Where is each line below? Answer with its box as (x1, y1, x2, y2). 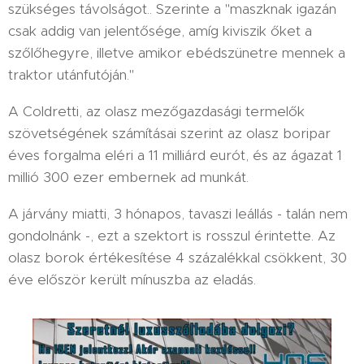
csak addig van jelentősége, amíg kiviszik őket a (8, 21, 312, 40)
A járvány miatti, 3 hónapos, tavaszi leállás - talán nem (8, 204, 348, 223)
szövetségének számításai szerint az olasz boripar (8, 123, 331, 142)
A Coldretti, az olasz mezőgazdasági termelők (8, 102, 305, 120)
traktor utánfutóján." (8, 65, 134, 84)
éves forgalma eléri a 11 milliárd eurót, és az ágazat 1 (8, 145, 342, 164)
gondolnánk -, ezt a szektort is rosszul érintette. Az (8, 226, 336, 245)
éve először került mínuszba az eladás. (8, 270, 256, 288)
